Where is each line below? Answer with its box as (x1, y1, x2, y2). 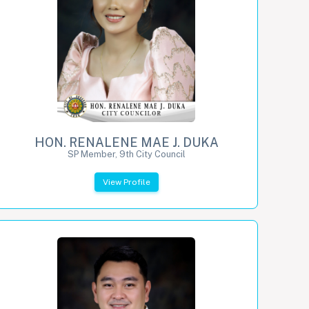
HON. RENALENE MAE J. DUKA (34, 134, 219, 150)
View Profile (102, 177, 150, 187)
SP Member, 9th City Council (67, 148, 186, 159)
